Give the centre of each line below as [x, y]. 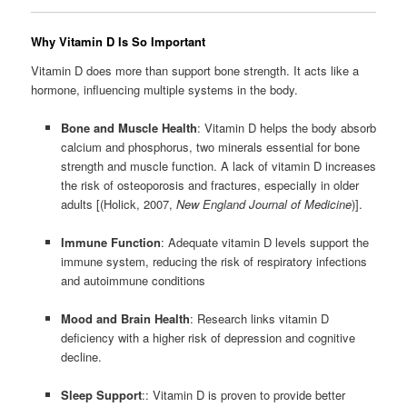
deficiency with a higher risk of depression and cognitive [208, 338]
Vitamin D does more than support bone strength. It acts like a [195, 70]
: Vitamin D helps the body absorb [286, 127]
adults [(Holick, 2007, [118, 203]
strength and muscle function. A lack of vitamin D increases [218, 165]
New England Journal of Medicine [263, 203]
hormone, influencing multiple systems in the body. [165, 89]
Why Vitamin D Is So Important [119, 42]
